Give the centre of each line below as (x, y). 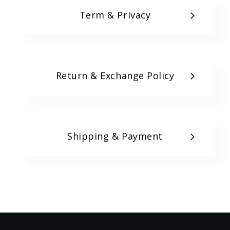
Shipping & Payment (115, 136)
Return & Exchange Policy (115, 76)
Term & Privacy (115, 15)
